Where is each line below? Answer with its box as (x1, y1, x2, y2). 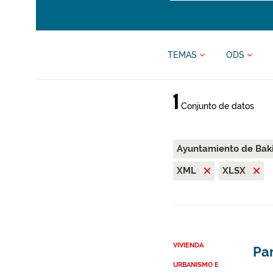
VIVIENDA (172, 241, 204, 249)
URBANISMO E (172, 261, 219, 269)
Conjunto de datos (178, 101, 254, 111)
